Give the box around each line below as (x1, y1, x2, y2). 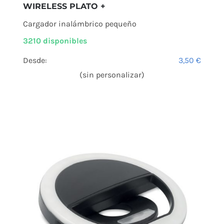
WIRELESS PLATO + (22, 1, 105, 11)
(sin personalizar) (79, 69, 144, 79)
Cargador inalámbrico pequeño (22, 18, 136, 28)
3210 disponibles (22, 35, 87, 45)
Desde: (22, 55, 47, 65)
